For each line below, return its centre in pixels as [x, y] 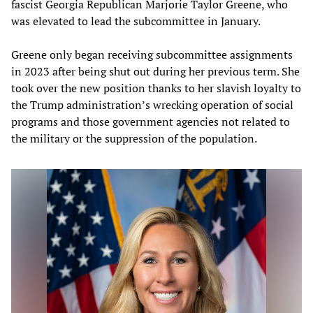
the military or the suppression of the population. [134, 138]
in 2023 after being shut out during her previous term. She [155, 71]
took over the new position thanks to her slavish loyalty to [156, 88]
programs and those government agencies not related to [151, 121]
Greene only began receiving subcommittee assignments [152, 54]
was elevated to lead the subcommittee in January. [136, 21]
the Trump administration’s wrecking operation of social [152, 104]
